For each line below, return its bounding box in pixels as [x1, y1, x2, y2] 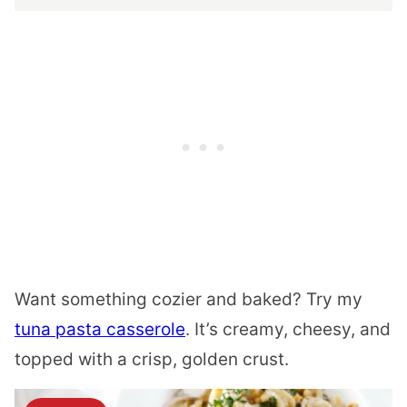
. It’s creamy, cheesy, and [185, 319, 391, 341]
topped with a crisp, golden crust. [15, 349, 289, 371]
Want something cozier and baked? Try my [15, 289, 362, 311]
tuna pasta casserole [15, 319, 185, 341]
